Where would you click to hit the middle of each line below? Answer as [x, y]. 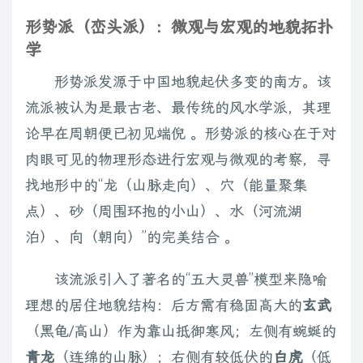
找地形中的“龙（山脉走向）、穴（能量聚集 [166, 186]
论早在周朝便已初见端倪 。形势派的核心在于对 [181, 134]
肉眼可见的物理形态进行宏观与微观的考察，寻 [178, 160]
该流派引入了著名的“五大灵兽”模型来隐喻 [190, 280]
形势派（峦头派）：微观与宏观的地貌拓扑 [179, 27]
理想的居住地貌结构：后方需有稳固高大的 [164, 305]
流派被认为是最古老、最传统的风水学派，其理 [178, 108]
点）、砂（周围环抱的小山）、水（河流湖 [164, 211]
